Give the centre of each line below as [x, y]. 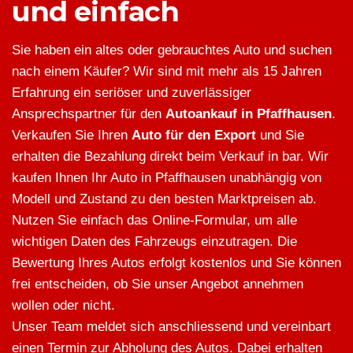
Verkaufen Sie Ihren [72, 136]
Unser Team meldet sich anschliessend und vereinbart [171, 327]
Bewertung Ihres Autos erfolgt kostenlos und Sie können [176, 263]
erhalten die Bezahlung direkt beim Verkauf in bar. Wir [170, 157]
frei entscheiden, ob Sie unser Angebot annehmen [158, 284]
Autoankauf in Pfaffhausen [249, 114]
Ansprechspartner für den [89, 114]
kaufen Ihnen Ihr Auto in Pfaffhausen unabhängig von [167, 178]
